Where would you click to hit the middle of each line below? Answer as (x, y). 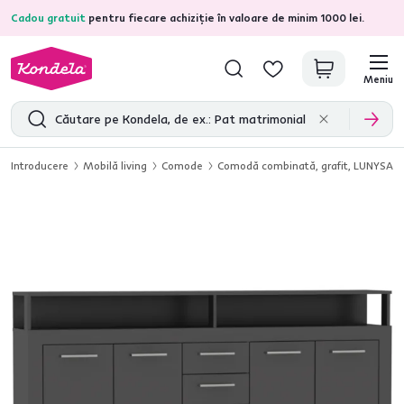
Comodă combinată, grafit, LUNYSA (305, 165)
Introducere (40, 165)
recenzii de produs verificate (234, 18)
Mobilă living (115, 165)
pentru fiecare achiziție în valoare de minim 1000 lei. (225, 18)
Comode (182, 165)
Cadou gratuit (48, 18)
